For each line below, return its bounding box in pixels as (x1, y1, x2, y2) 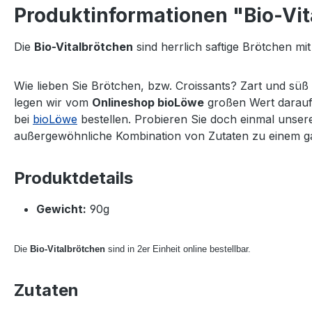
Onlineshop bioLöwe (92, 95, 204, 109)
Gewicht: (36, 201, 86, 216)
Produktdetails (14, 167, 133, 188)
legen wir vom (14, 95, 92, 109)
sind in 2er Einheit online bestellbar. (105, 243, 251, 254)
